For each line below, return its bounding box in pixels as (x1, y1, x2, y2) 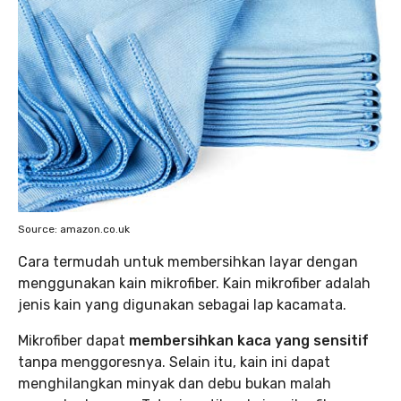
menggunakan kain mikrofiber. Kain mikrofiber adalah (18, 275, 371, 292)
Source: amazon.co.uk (18, 223, 130, 235)
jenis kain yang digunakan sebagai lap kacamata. (18, 296, 346, 313)
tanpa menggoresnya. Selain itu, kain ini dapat (18, 354, 330, 371)
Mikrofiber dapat (18, 332, 129, 349)
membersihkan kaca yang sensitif (129, 332, 369, 349)
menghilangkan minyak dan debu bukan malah (18, 375, 331, 392)
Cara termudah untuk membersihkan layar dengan (18, 253, 358, 270)
